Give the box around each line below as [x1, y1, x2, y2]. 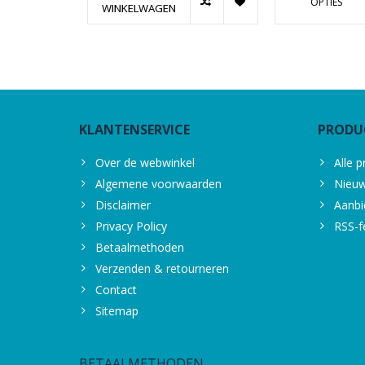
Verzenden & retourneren [95, 261, 229, 277]
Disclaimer [95, 197, 151, 213]
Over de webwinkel [95, 155, 195, 171]
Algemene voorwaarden [95, 176, 222, 192]
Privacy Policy [95, 218, 167, 235]
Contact [95, 282, 137, 298]
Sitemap [95, 303, 139, 319]
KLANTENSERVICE [79, 121, 190, 139]
